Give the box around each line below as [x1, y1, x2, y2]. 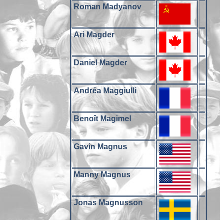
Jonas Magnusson [74, 198, 143, 207]
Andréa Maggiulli [74, 86, 137, 95]
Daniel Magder [74, 58, 128, 67]
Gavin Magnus [74, 142, 128, 151]
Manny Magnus [74, 170, 131, 179]
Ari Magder [74, 30, 115, 39]
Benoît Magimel [74, 114, 132, 123]
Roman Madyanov [74, 2, 142, 11]
